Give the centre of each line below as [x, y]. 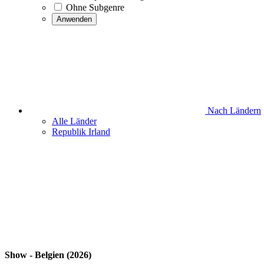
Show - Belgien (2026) [48, 255]
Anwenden [74, 19]
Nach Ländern [233, 110]
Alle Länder [74, 121]
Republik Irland [81, 132]
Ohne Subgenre [95, 7]
